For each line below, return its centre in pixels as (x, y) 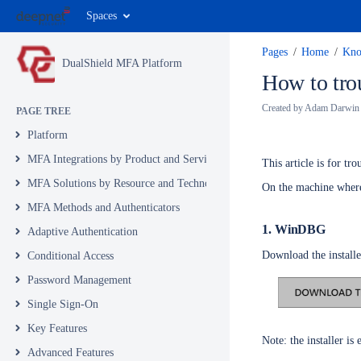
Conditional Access (71, 256)
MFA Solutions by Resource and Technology (129, 183)
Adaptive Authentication (83, 232)
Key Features (57, 328)
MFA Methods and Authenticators (104, 207)
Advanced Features (71, 353)
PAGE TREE (44, 111)
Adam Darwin (332, 108)
